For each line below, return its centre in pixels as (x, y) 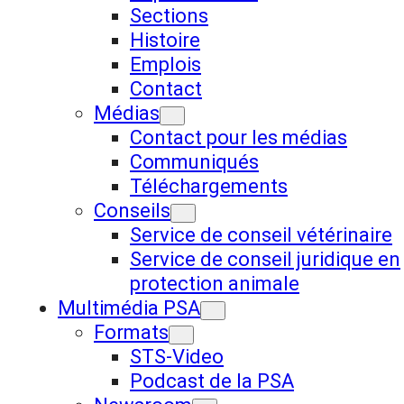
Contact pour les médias (239, 138)
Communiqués (194, 162)
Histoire (165, 40)
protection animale (215, 284)
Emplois (165, 64)
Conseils (132, 211)
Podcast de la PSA (212, 381)
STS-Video (177, 357)
